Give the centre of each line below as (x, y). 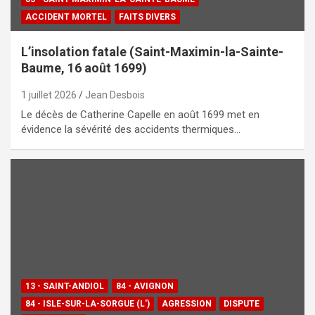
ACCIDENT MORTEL (66, 17)
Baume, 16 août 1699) (84, 68)
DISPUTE (242, 304)
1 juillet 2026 (49, 95)
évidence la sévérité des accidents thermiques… (131, 130)
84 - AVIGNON (145, 287)
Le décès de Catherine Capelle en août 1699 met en (140, 115)
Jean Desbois (115, 95)
